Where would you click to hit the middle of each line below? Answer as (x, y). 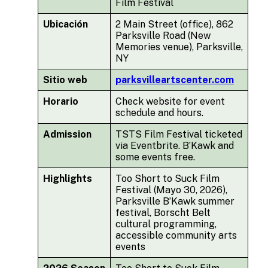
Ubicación (66, 24)
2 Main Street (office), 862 (174, 24)
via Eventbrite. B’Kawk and (175, 145)
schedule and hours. (159, 112)
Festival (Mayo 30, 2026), (171, 190)
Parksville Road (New (163, 35)
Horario (61, 101)
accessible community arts (176, 235)
